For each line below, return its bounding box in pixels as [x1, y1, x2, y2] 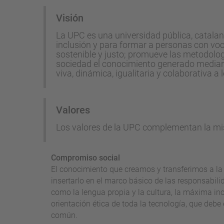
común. [51, 210, 77, 220]
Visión [56, 11, 83, 24]
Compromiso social [51, 152, 120, 162]
